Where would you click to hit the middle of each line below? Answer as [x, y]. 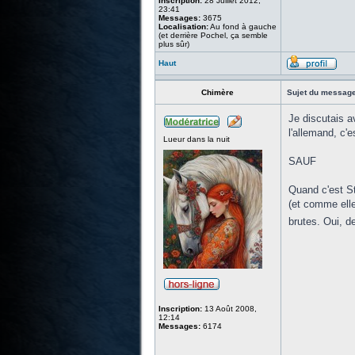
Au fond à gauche [242, 27]
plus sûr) [174, 44]
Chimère [218, 92]
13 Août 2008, [229, 309]
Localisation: [183, 27]
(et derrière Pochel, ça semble [213, 35]
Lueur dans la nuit [196, 139]
